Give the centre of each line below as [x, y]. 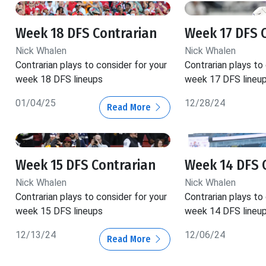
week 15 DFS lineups [59, 211]
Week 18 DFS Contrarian [86, 33]
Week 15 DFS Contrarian [85, 165]
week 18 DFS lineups [59, 79]
